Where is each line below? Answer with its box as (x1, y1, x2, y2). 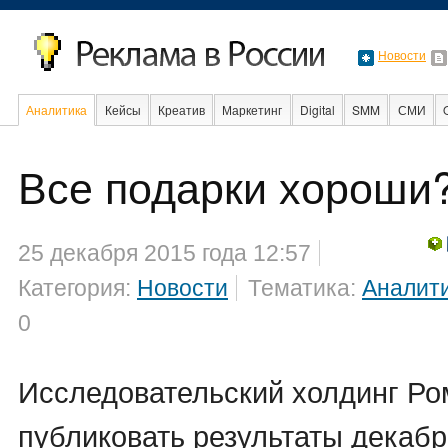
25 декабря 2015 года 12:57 (18, 240, 311, 266)
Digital (299, 101, 335, 118)
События (256, 132, 309, 149)
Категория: (18, 275, 137, 301)
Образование (162, 132, 240, 149)
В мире (104, 132, 145, 149)
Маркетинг (222, 101, 283, 118)
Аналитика (26, 101, 88, 118)
